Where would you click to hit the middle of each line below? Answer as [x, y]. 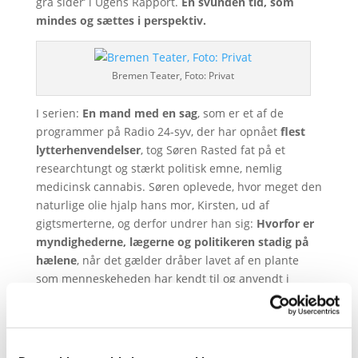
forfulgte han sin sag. [93, 315]
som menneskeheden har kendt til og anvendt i [162, 278]
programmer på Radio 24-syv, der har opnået [158, 131]
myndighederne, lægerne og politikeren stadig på [172, 242]
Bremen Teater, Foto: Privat [173, 76]
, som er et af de [240, 113]
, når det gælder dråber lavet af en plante [187, 260]
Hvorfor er [285, 223]
